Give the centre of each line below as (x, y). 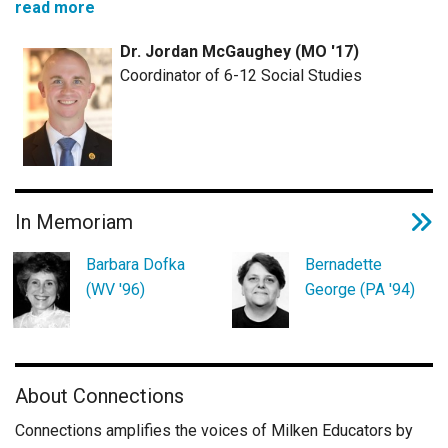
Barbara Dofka (135, 264)
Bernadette (343, 264)
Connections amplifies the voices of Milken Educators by (214, 430)
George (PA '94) (360, 289)
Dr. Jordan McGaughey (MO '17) (239, 51)
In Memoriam (74, 221)
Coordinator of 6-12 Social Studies (240, 75)
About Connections (99, 395)
